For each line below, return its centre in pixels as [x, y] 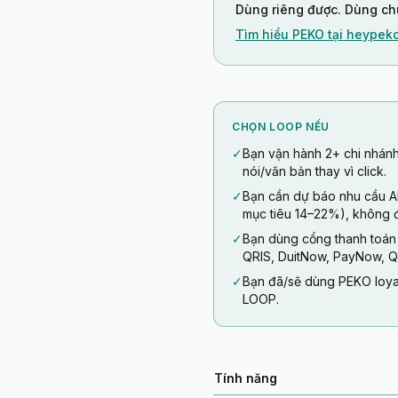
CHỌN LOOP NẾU [281, 127]
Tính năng [246, 378]
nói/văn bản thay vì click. [314, 171]
